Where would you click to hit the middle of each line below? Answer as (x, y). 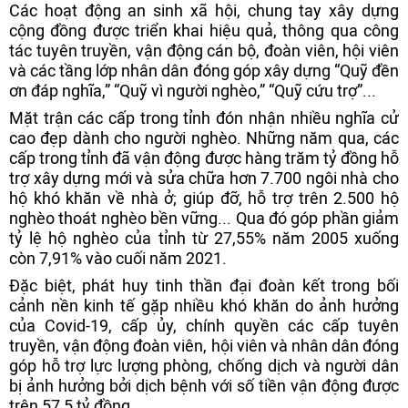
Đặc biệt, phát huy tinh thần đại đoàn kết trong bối (204, 286)
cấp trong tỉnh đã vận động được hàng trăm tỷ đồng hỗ (204, 158)
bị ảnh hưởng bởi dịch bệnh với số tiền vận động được (204, 386)
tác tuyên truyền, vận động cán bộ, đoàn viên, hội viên (204, 51)
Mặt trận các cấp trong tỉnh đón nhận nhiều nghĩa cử (204, 118)
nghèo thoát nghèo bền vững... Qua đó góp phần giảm (204, 218)
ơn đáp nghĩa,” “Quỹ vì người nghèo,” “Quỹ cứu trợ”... (193, 91)
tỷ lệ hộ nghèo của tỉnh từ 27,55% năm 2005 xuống (204, 238)
